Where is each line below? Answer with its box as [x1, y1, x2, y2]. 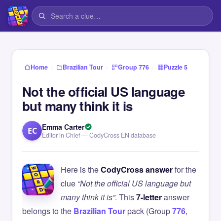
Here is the [61, 164, 101, 175]
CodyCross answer [101, 164, 173, 175]
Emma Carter [42, 122, 84, 132]
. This [115, 191, 136, 203]
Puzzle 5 [164, 63, 187, 72]
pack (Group [125, 205, 172, 217]
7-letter [136, 191, 162, 203]
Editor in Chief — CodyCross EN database [42, 131, 156, 140]
